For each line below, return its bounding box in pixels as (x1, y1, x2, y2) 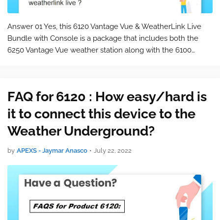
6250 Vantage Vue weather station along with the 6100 (7, 46, 192, 55)
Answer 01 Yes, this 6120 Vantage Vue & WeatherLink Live (7, 22, 201, 31)
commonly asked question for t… (7, 69, 117, 78)
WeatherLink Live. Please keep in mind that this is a (7, 57, 181, 66)
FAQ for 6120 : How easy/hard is (7, 89, 207, 104)
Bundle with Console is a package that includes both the (7, 34, 198, 43)
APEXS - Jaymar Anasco (17, 147, 87, 154)
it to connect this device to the (7, 106, 195, 121)
